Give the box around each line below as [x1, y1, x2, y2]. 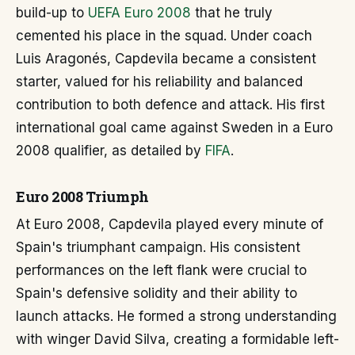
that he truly [191, 5, 273, 21]
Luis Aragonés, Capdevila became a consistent [16, 51, 316, 67]
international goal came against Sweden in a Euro [16, 120, 333, 136]
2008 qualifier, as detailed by [16, 143, 205, 159]
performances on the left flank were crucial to [16, 262, 307, 279]
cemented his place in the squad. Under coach [16, 28, 312, 44]
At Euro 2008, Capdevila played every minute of [16, 216, 323, 233]
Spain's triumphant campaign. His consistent [16, 239, 300, 256]
